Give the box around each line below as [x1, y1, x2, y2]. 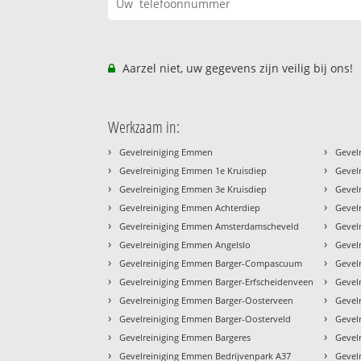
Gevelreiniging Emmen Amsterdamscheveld [119, 220, 300, 233]
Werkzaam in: [108, 116, 180, 139]
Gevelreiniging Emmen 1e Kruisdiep [119, 164, 268, 177]
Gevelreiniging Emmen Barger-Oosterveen [119, 294, 294, 307]
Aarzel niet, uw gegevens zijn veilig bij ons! [119, 60, 354, 77]
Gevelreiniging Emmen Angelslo [119, 239, 251, 251]
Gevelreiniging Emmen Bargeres [119, 331, 251, 344]
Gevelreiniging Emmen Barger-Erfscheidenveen [119, 276, 314, 288]
